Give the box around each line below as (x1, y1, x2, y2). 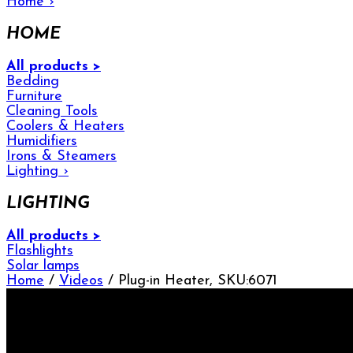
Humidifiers (6, 133, 77, 149)
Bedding (6, 73, 59, 89)
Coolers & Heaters (6, 118, 124, 134)
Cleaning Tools (6, 103, 98, 119)
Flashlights (6, 243, 73, 258)
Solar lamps (6, 258, 80, 273)
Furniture (6, 88, 62, 104)
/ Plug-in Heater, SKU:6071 (103, 273, 277, 288)
